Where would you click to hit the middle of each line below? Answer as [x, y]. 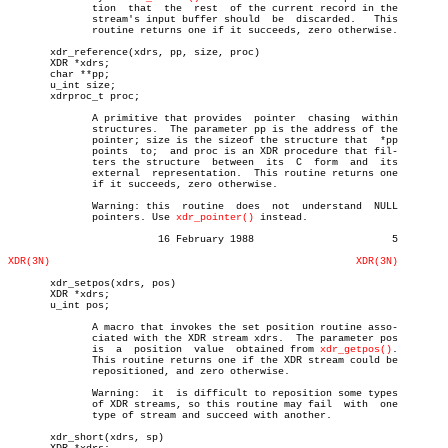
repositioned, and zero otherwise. [32, 371]
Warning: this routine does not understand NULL [32, 206]
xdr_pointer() [215, 217]
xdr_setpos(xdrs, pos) [92, 283]
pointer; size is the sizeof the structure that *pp [32, 140]
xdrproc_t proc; [74, 96]
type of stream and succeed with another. [32, 415]
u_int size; [62, 85]
